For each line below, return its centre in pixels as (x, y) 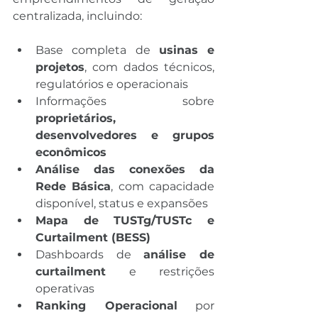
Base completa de (97, 50)
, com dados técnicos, (149, 67)
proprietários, (76, 118)
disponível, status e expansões (122, 203)
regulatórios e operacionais (112, 84)
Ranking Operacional (106, 305)
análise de (179, 254)
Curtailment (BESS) (93, 237)
